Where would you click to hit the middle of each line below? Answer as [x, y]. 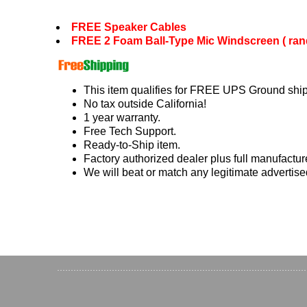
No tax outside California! [145, 103]
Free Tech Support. [130, 131]
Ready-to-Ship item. [132, 145]
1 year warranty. [122, 117]
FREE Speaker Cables [130, 27]
